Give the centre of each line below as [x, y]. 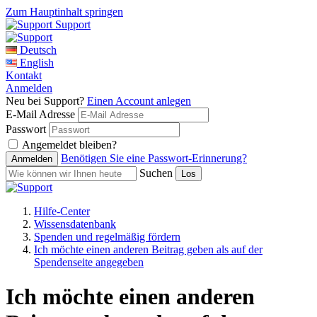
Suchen [156, 173]
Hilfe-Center [62, 211]
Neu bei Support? [46, 101]
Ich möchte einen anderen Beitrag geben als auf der [148, 249]
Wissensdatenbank [75, 224]
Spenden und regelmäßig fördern [107, 237]
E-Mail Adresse [40, 114]
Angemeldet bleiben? [69, 145]
